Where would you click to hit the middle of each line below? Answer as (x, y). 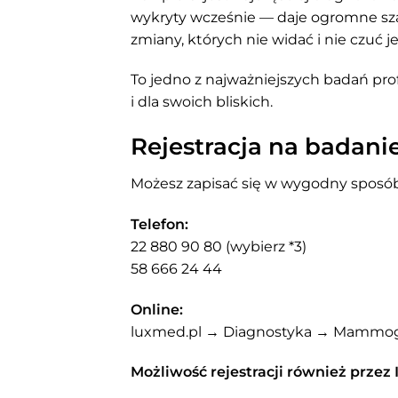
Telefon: (159, 224)
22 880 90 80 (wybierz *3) (219, 246)
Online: (157, 309)
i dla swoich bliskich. (202, 102)
